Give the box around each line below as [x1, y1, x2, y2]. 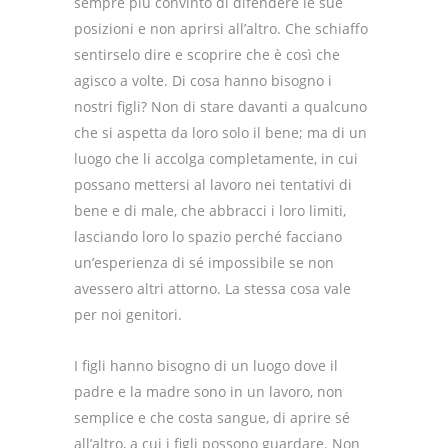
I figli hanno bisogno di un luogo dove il [74, 356, 338, 376]
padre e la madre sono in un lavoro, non [74, 382, 343, 402]
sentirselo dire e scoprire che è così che [74, 45, 340, 65]
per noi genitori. [74, 305, 182, 325]
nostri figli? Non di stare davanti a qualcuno [74, 97, 367, 117]
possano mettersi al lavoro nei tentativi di [74, 175, 352, 195]
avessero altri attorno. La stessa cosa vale [74, 279, 351, 299]
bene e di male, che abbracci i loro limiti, [74, 201, 346, 221]
